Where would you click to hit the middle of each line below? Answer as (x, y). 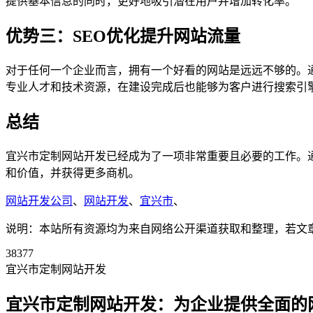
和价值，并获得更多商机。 (73, 173)
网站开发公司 (39, 201)
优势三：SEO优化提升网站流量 (123, 37)
